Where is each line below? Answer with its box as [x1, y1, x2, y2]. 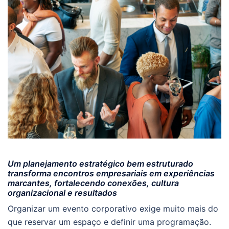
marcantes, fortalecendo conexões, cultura [8, 177, 179, 188]
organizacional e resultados [8, 187, 117, 198]
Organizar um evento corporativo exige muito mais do [8, 203, 218, 214]
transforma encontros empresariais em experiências [8, 168, 215, 178]
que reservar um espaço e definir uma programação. [8, 216, 211, 227]
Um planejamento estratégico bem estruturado [8, 158, 193, 169]
